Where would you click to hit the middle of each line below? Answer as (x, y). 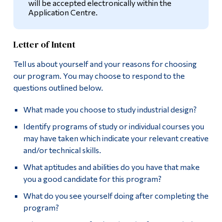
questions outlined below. (58, 88)
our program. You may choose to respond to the (99, 76)
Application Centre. (63, 12)
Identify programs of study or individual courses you (113, 126)
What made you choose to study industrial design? (110, 110)
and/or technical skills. (62, 150)
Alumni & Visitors (128, 13)
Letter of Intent (44, 45)
